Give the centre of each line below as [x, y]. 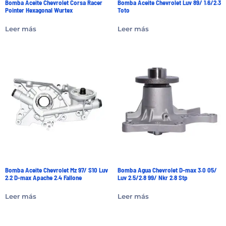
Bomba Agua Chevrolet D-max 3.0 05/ [167, 170]
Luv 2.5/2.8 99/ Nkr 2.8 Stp [152, 178]
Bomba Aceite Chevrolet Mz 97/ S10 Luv [56, 170]
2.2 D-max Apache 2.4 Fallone [43, 178]
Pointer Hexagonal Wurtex [39, 10]
